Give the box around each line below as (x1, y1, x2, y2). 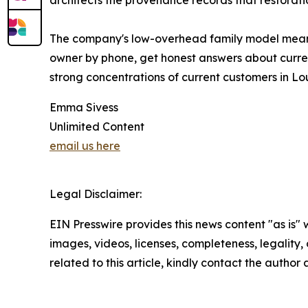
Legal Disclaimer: (49, 187, 142, 201)
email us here (49, 139, 120, 153)
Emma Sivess (49, 100, 118, 115)
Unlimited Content (49, 120, 144, 134)
